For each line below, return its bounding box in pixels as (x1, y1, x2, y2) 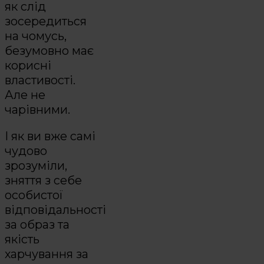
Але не (5, 88, 45, 103)
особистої (5, 188, 63, 203)
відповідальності (5, 203, 106, 217)
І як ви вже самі (5, 129, 95, 144)
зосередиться (5, 14, 87, 29)
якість (5, 232, 39, 247)
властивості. (5, 73, 75, 88)
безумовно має (5, 44, 94, 58)
